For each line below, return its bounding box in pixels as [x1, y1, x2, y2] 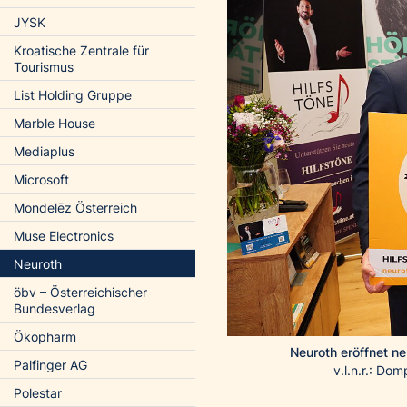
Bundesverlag [14, 301, 95, 316]
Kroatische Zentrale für [14, 43, 149, 58]
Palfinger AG [14, 357, 87, 372]
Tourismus [14, 59, 74, 74]
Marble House [14, 115, 95, 131]
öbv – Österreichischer [14, 284, 147, 300]
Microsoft [14, 172, 69, 187]
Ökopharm [14, 329, 76, 344]
